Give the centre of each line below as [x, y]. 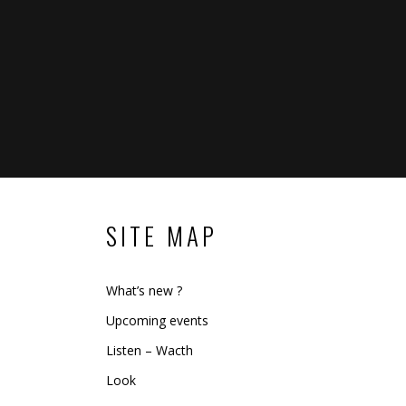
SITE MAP [162, 236]
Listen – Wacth [150, 350]
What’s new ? [144, 290]
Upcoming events [157, 320]
